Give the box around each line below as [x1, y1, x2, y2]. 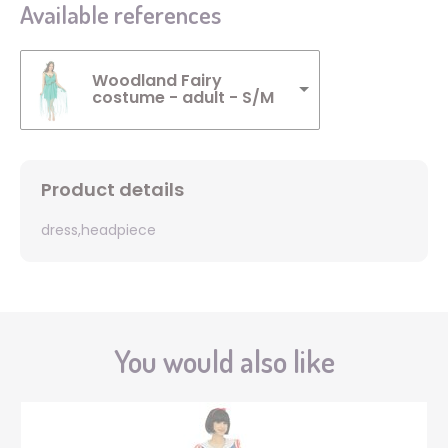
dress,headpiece [41, 220, 156, 241]
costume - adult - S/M [92, 86, 274, 110]
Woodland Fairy [92, 69, 222, 93]
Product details [41, 177, 184, 203]
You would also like [113, 342, 335, 381]
